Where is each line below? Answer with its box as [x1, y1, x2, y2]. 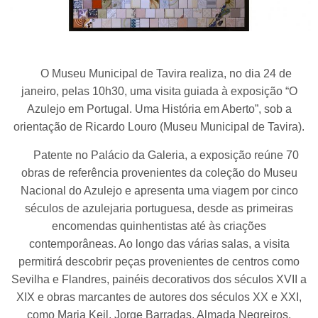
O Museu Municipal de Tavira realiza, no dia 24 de [26, 67, 292, 80]
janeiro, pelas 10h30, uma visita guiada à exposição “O [21, 85, 297, 98]
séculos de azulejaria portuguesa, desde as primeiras [25, 202, 293, 215]
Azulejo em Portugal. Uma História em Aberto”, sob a [26, 103, 292, 116]
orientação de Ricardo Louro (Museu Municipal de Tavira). [13, 121, 305, 133]
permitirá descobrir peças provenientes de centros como [18, 256, 300, 268]
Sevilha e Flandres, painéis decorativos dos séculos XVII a [11, 273, 307, 286]
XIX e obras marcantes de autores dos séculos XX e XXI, [16, 291, 302, 304]
